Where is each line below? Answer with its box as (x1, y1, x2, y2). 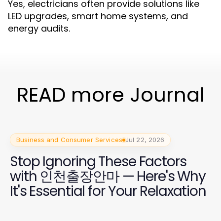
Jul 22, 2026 (125, 136, 165, 144)
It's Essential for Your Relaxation (10, 182, 206, 201)
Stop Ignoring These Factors (10, 152, 186, 171)
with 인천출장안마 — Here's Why (10, 167, 206, 186)
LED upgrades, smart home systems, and (8, 10, 188, 22)
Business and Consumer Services (16, 136, 122, 144)
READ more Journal (16, 81, 205, 109)
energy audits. (8, 22, 70, 35)
